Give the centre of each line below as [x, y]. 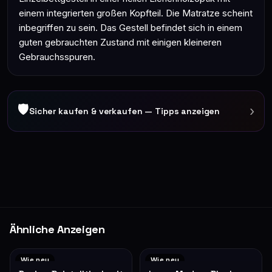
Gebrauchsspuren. [57, 57]
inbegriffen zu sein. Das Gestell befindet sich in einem [131, 28]
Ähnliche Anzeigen [57, 229]
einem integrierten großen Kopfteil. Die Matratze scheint [136, 13]
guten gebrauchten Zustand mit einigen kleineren [120, 42]
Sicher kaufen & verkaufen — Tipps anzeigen [125, 111]
